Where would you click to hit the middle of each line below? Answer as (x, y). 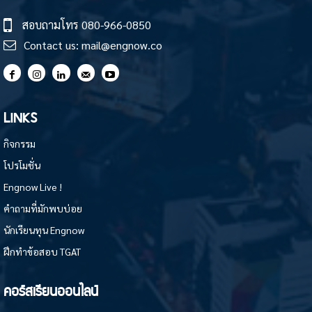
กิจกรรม (19, 144)
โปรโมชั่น (22, 165)
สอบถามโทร (52, 25)
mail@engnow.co (122, 45)
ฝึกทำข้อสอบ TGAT (42, 252)
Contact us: (53, 45)
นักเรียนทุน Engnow (44, 230)
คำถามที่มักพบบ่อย (43, 209)
